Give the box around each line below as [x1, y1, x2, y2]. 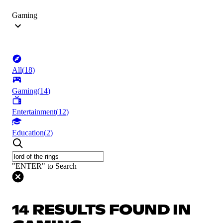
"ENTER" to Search [12, 162, 77, 171]
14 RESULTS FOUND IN [12, 203, 191, 218]
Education [12, 128, 44, 137]
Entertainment [12, 108, 56, 116]
